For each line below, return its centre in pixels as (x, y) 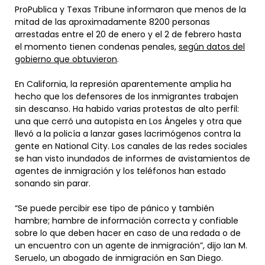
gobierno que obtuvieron (66, 59)
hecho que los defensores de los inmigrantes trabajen (127, 96)
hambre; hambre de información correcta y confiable (127, 220)
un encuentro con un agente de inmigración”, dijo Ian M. (131, 245)
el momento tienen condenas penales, (97, 46)
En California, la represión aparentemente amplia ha (123, 84)
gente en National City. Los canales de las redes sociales (131, 146)
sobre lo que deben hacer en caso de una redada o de (128, 233)
